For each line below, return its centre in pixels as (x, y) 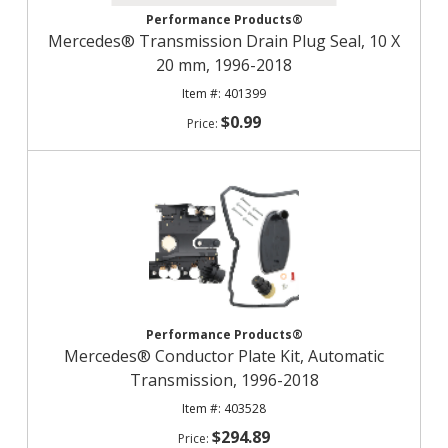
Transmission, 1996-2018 (224, 380)
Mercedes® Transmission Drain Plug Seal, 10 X (224, 41)
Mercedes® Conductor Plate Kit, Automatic (224, 356)
